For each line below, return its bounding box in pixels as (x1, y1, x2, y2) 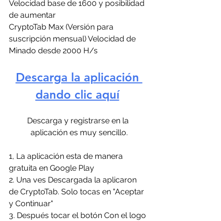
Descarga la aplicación (15, 70, 143, 84)
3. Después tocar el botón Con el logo (9, 211, 148, 220)
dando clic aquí (35, 87, 119, 102)
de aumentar (9, 10, 56, 20)
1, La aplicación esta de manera (9, 151, 125, 161)
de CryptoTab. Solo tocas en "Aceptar (9, 187, 146, 196)
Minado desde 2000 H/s (9, 46, 100, 55)
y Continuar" (9, 199, 53, 208)
